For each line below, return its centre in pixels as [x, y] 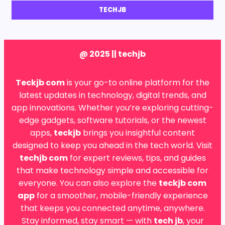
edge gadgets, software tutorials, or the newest [113, 120]
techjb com [43, 158]
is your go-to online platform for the [137, 82]
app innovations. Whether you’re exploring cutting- [113, 107]
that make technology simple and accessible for [113, 170]
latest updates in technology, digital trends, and [113, 95]
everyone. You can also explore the [89, 183]
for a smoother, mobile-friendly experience [121, 195]
